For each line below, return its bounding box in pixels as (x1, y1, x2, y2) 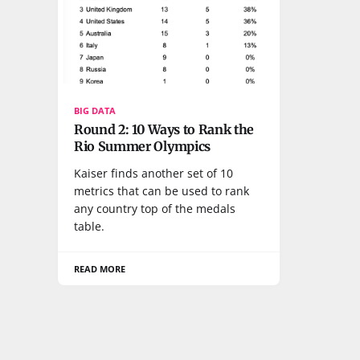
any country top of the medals (74, 200, 235, 216)
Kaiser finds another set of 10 (74, 165, 233, 181)
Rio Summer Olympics (74, 137, 211, 154)
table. (74, 218, 104, 234)
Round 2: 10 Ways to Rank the (74, 121, 255, 137)
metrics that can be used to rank (74, 182, 249, 198)
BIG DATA (74, 104, 117, 117)
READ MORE (74, 262, 126, 275)
